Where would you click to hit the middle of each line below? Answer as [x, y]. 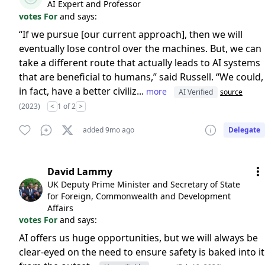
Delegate [244, 130]
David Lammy [80, 172]
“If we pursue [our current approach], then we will [131, 34]
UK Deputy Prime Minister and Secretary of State [144, 184]
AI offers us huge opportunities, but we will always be [138, 238]
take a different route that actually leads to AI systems [140, 63]
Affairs [60, 208]
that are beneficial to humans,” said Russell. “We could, [141, 77]
